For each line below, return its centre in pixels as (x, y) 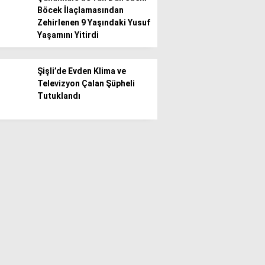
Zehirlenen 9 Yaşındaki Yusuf (94, 22)
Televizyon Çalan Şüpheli (86, 83)
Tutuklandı (59, 96)
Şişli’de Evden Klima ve (82, 71)
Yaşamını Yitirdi (68, 35)
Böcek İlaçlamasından (80, 10)
